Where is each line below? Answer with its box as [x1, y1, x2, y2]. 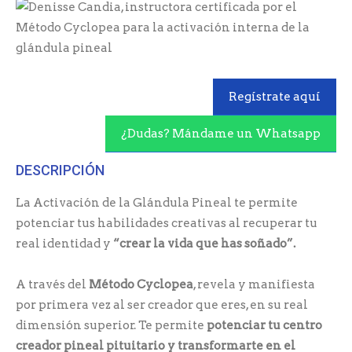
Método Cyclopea [89, 277, 193, 291]
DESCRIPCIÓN [16, 161, 104, 178]
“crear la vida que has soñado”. [113, 236, 295, 251]
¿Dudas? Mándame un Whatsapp [121, 126, 321, 141]
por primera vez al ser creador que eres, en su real [16, 297, 308, 312]
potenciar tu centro [207, 317, 322, 332]
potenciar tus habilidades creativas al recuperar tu [16, 215, 317, 230]
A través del [16, 277, 89, 291]
